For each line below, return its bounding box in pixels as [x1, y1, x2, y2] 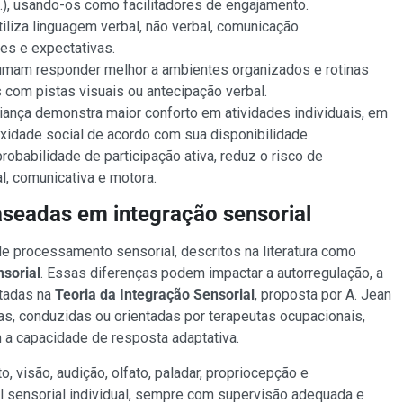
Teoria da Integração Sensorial [54, 286, 255, 304]
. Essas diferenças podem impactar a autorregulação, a [40, 264, 383, 282]
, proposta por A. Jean [254, 286, 391, 304]
